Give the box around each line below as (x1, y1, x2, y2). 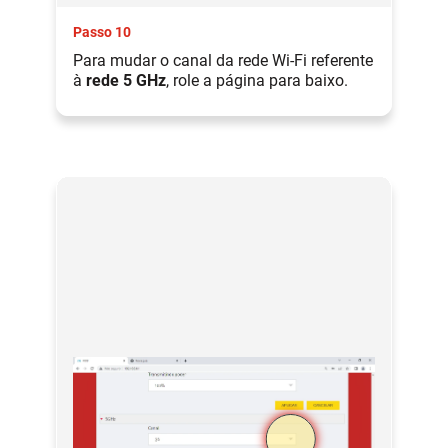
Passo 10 (73, 24, 131, 41)
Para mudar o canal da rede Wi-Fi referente (73, 51, 373, 71)
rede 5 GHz (86, 71, 166, 91)
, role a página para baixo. (166, 71, 348, 91)
